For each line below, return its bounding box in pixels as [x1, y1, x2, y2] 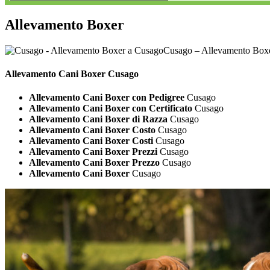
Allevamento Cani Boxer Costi [29, 136, 153, 146]
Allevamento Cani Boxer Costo [29, 125, 155, 136]
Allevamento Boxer [5, 16, 124, 33]
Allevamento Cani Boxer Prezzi [29, 146, 157, 157]
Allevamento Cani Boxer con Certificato [29, 103, 192, 114]
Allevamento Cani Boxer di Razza [29, 114, 168, 125]
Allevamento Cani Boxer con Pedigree [29, 92, 184, 103]
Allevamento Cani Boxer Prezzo [29, 157, 160, 168]
